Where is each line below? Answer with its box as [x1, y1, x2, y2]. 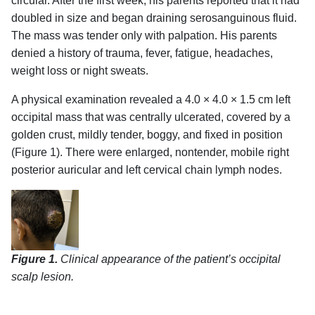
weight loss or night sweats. [11, 65, 149, 77]
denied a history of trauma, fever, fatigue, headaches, [11, 47, 274, 59]
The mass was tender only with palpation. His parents [11, 30, 278, 41]
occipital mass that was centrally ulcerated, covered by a [11, 111, 291, 123]
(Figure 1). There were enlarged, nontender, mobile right [11, 146, 290, 158]
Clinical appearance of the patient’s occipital [58, 253, 281, 266]
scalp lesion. [11, 271, 75, 283]
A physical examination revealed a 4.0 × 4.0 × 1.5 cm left [11, 94, 291, 105]
